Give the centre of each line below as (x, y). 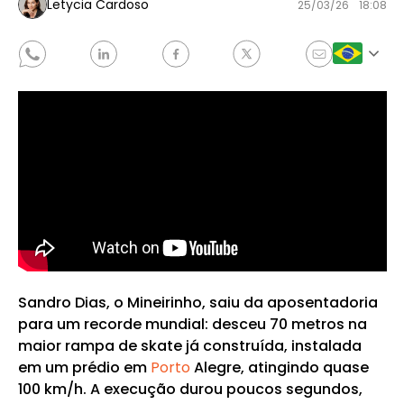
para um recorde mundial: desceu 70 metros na (192, 324)
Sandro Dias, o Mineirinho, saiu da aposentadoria (197, 303)
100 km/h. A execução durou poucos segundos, (190, 389)
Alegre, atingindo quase (279, 367)
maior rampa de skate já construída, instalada (189, 346)
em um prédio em (84, 367)
